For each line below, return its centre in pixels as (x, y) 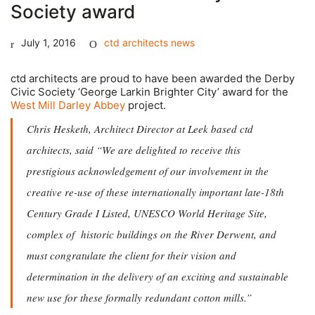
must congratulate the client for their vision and (131, 256)
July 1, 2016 (49, 42)
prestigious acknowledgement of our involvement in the (148, 171)
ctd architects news (149, 42)
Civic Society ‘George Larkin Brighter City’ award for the (149, 91)
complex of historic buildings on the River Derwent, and (152, 234)
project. (146, 105)
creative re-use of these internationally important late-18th (155, 192)
